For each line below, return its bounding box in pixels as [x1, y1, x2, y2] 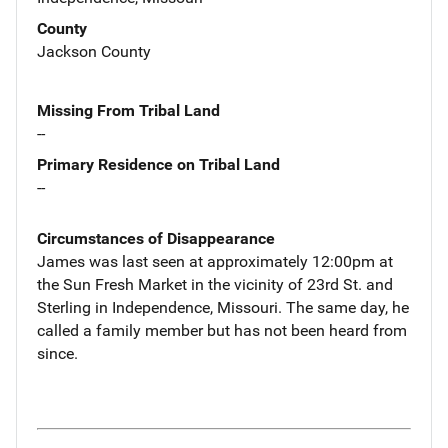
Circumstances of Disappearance [37, 228, 275, 248]
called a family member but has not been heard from [37, 320, 407, 340]
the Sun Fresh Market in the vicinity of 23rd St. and [37, 274, 393, 294]
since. [37, 343, 78, 363]
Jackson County [37, 41, 151, 61]
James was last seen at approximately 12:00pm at [37, 251, 393, 271]
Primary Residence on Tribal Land [37, 154, 280, 174]
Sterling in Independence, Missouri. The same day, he [37, 297, 409, 317]
